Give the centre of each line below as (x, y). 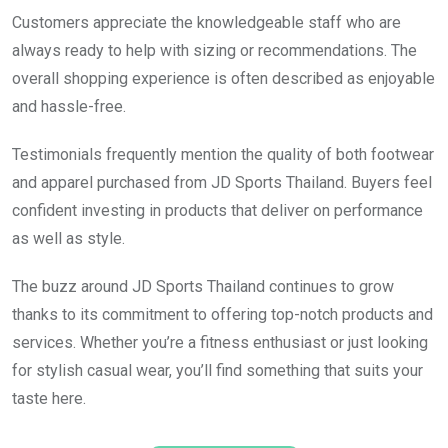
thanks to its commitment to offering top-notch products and (222, 314)
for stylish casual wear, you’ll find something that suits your (217, 370)
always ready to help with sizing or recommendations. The (214, 50)
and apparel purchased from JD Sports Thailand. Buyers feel (222, 182)
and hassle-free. (69, 106)
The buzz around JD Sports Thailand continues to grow (203, 286)
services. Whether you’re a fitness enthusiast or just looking (220, 342)
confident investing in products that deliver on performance (217, 210)
